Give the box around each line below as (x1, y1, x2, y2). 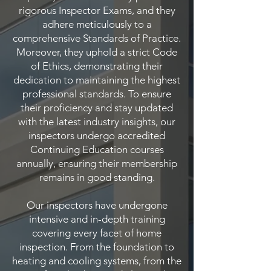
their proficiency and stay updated (21, 101, 173, 114)
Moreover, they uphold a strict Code (16, 45, 177, 58)
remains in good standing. (39, 171, 155, 183)
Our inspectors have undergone (26, 198, 168, 211)
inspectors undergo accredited (28, 129, 165, 142)
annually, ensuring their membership (16, 157, 177, 169)
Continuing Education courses (30, 143, 164, 155)
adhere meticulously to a (42, 18, 152, 30)
